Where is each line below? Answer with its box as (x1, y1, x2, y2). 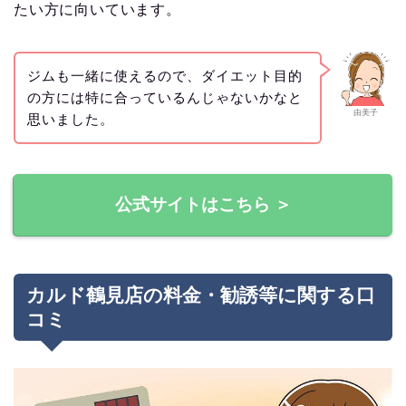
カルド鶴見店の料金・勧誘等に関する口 (26, 284, 375, 305)
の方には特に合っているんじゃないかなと (26, 89, 303, 105)
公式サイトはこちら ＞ (114, 194, 292, 214)
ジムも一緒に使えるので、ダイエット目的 (26, 67, 303, 83)
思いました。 (26, 111, 114, 127)
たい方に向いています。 (14, 2, 181, 18)
